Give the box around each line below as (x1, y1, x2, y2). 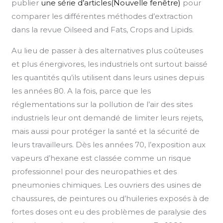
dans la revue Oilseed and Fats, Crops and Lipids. (11, 24, 194, 34)
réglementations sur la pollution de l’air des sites (11, 99, 193, 109)
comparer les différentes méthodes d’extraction (11, 11, 193, 21)
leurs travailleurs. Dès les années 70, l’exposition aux (11, 139, 206, 149)
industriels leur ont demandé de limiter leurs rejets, (11, 112, 204, 122)
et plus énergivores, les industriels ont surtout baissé (11, 59, 208, 69)
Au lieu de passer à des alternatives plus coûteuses (11, 45, 204, 55)
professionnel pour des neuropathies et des (11, 166, 177, 176)
